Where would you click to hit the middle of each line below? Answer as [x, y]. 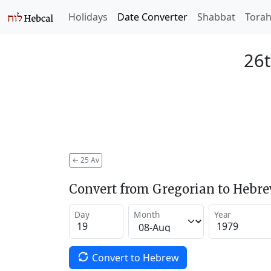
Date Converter [152, 17]
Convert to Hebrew [135, 257]
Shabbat [216, 17]
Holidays [88, 17]
